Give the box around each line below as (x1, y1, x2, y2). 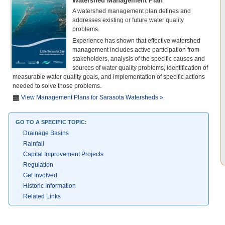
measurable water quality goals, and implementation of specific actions (13, 73, 205, 80)
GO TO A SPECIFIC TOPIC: (16, 119, 87, 125)
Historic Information (23, 182, 76, 189)
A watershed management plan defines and (72, 8, 191, 15)
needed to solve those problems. (13, 82, 101, 89)
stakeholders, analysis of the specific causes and (72, 55, 205, 62)
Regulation (23, 161, 53, 168)
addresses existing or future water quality (72, 17, 184, 24)
